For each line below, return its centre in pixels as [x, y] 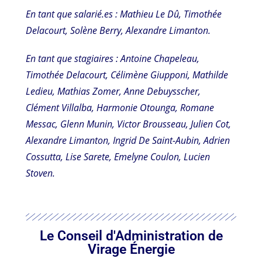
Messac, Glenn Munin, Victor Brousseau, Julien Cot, [129, 124]
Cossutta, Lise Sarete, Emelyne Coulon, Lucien [118, 156]
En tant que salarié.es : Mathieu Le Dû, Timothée [124, 14]
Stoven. [41, 173]
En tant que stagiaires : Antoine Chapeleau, [113, 58]
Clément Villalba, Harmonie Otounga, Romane [120, 107]
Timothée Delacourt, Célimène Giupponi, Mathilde [127, 75]
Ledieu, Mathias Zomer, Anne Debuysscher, [113, 91]
